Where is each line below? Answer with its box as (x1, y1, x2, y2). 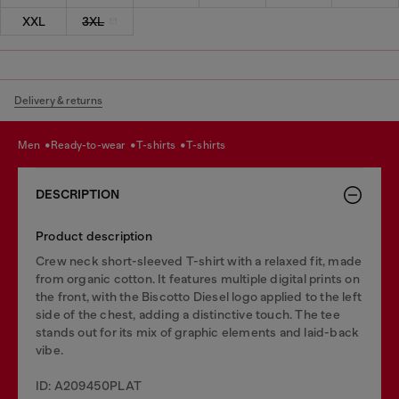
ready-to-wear (58, 139, 128, 151)
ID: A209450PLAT (36, 378, 142, 393)
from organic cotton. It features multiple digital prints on (36, 271, 360, 286)
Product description (36, 228, 152, 243)
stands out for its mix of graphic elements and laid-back (36, 324, 360, 339)
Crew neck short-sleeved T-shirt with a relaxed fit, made (36, 253, 362, 268)
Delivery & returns (14, 94, 102, 107)
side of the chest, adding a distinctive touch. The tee (36, 306, 340, 322)
